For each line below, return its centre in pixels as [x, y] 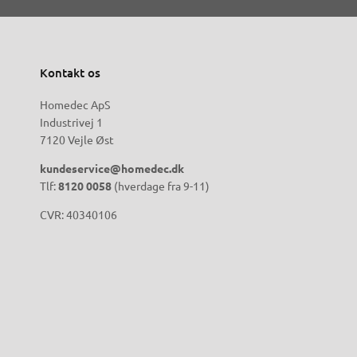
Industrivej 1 [71, 122]
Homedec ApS [75, 105]
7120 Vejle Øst [77, 140]
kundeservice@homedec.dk [112, 169]
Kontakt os [70, 73]
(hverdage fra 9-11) [161, 186]
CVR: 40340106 [78, 215]
